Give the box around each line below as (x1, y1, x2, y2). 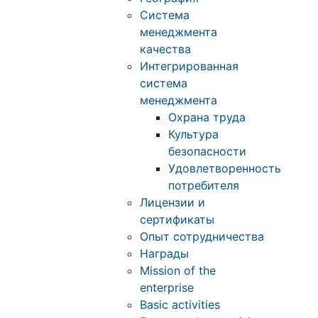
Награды (140, 246, 189, 261)
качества (140, 42, 191, 57)
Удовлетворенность (168, 161, 281, 176)
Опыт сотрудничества (140, 229, 264, 244)
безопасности (168, 144, 246, 159)
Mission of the (140, 263, 216, 278)
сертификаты (140, 212, 214, 227)
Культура (168, 127, 219, 142)
